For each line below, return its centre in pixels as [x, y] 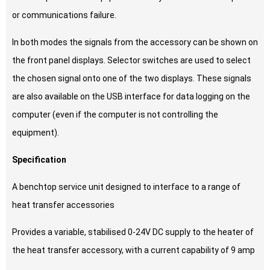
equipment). [36, 133]
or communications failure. [64, 15]
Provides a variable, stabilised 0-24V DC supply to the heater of [133, 232]
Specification [39, 160]
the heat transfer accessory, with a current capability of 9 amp [133, 250]
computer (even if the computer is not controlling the [115, 115]
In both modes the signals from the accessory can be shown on [135, 42]
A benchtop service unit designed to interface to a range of [126, 187]
